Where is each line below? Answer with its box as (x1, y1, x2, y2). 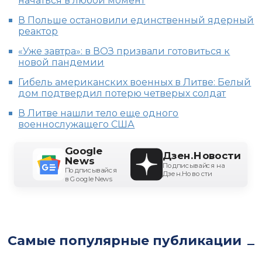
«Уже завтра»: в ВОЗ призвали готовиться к (18, 46, 230, 57)
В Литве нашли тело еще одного (18, 108, 179, 119)
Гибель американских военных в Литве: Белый (18, 77, 251, 88)
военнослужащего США (18, 119, 135, 130)
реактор (18, 26, 58, 37)
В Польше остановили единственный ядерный (18, 15, 254, 26)
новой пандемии (18, 57, 105, 68)
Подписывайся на (163, 161, 225, 170)
